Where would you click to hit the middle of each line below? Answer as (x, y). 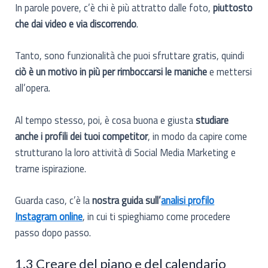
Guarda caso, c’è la (54, 200)
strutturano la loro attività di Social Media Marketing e (126, 152)
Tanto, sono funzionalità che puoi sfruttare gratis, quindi (130, 56)
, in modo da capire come (198, 136)
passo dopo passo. (53, 232)
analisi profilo (188, 200)
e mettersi (231, 72)
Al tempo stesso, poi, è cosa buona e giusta (106, 120)
